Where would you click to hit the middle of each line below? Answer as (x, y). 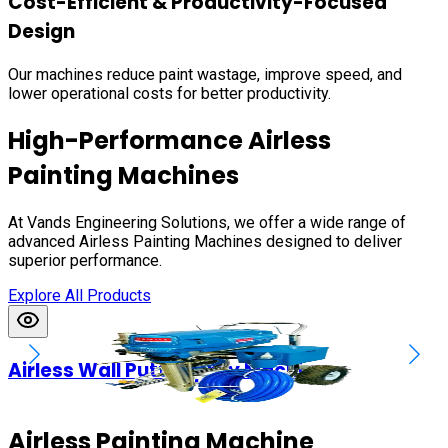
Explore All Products (79, 295)
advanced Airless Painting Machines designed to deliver (205, 241)
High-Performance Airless (169, 140)
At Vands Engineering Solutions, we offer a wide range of (207, 222)
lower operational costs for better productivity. (169, 93)
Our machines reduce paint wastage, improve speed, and (205, 74)
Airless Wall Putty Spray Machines (173, 371)
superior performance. (85, 260)
